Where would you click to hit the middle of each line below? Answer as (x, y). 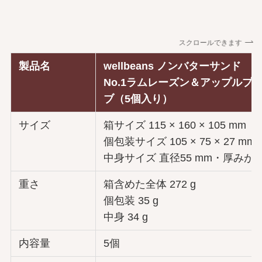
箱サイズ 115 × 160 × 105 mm (175, 125)
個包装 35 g (131, 200)
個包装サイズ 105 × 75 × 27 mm (180, 141)
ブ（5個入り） (138, 99)
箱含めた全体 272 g (150, 184)
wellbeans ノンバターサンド (173, 66)
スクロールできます (210, 43)
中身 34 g (126, 217)
